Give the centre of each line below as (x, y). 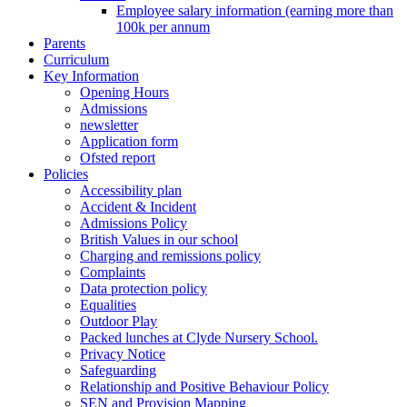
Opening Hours (124, 93)
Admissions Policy (134, 223)
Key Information (91, 76)
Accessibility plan (131, 191)
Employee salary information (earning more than (255, 11)
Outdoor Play (119, 322)
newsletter (109, 125)
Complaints (113, 273)
